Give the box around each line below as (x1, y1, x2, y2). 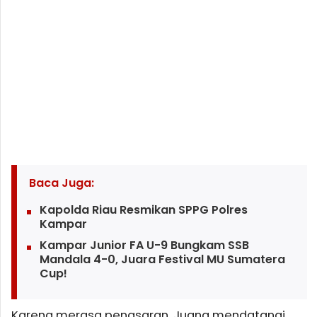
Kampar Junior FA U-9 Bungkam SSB (39, 237, 249, 254)
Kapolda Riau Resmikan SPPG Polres (39, 202, 248, 219)
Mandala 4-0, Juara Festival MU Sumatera (39, 251, 285, 268)
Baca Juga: (28, 175, 94, 192)
